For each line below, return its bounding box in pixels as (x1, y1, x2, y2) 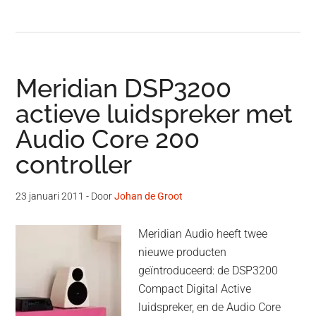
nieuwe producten (138, 245, 227, 260)
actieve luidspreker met (16, 99, 293, 129)
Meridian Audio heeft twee (138, 227, 268, 241)
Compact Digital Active (138, 282, 252, 296)
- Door (84, 190, 115, 202)
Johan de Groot (114, 190, 183, 202)
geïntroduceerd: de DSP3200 (138, 264, 279, 278)
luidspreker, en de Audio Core (138, 300, 281, 315)
